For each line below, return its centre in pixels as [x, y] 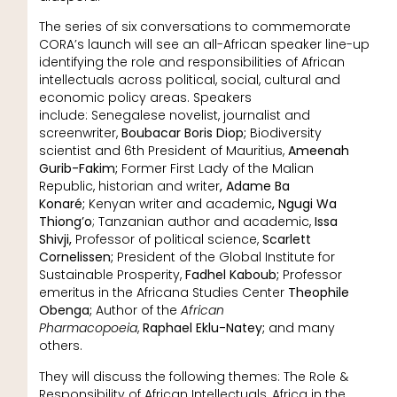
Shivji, [57, 240]
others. [60, 346]
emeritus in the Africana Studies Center [161, 293]
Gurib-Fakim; [80, 169]
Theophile [316, 293]
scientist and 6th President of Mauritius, [161, 151]
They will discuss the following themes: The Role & [193, 376]
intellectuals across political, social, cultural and [189, 80]
